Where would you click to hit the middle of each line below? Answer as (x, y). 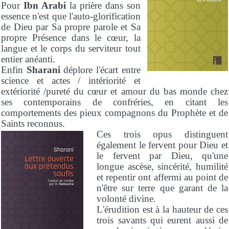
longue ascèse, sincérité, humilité (162, 166)
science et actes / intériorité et (71, 80)
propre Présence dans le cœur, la (71, 37)
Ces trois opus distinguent (162, 134)
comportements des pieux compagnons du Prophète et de (114, 112)
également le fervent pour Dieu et (162, 145)
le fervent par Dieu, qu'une (162, 155)
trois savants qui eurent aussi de (162, 220)
